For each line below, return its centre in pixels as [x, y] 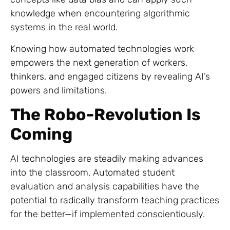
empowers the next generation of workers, [99, 62]
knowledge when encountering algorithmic [100, 14]
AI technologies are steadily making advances [107, 159]
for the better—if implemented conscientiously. [108, 214]
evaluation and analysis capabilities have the [105, 187]
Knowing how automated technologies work [102, 49]
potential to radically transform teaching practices [115, 200]
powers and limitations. [59, 90]
